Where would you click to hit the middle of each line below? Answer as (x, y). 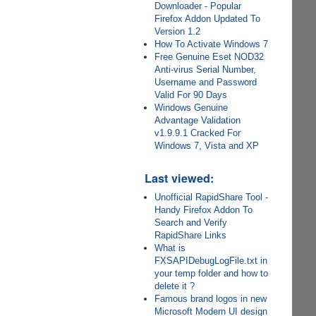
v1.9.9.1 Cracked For (198, 133)
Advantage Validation (198, 120)
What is (170, 248)
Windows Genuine (192, 108)
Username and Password (206, 82)
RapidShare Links (191, 235)
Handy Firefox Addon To (204, 210)
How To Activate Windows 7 (212, 44)
